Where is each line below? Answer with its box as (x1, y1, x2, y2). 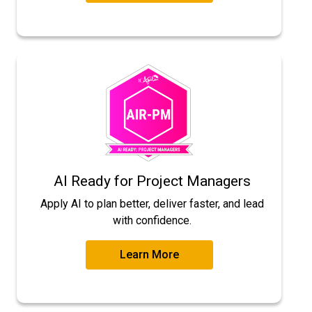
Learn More (119, 248, 179, 262)
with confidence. (112, 214, 192, 228)
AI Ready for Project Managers (53, 173, 251, 190)
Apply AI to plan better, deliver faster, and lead (40, 197, 264, 211)
